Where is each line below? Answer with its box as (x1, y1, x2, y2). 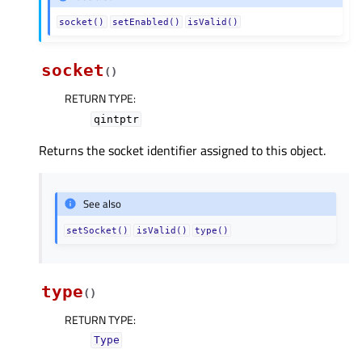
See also (83, 196, 122, 213)
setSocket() (66, 225, 129, 235)
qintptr (93, 112, 139, 125)
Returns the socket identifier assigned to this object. (39, 140, 326, 160)
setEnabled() (112, 16, 180, 27)
